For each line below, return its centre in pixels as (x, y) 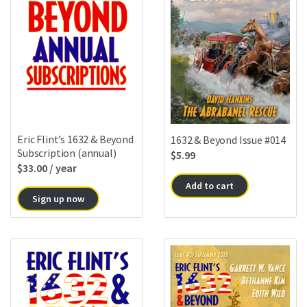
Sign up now (58, 198)
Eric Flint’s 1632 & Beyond (75, 139)
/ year (63, 168)
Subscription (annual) (67, 152)
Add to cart (210, 185)
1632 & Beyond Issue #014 (229, 139)
